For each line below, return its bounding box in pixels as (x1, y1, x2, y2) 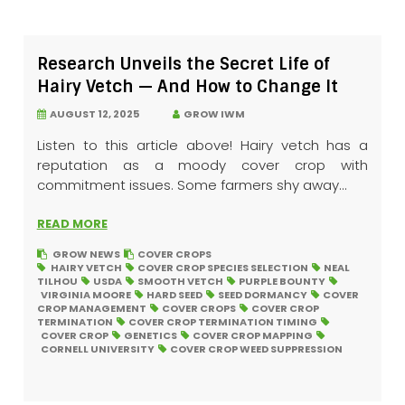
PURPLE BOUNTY (238, 274, 325, 289)
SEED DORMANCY (217, 287, 307, 303)
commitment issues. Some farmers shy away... (36, 175, 347, 195)
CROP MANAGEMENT (36, 301, 146, 316)
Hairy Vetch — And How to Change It (36, 76, 338, 99)
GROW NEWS (52, 247, 120, 262)
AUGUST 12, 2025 (45, 107, 139, 122)
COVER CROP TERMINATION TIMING (127, 315, 317, 330)
